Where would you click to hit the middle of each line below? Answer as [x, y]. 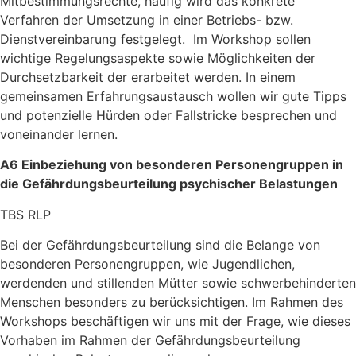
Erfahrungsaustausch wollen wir [184, 97]
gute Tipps [314, 97]
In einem [271, 77]
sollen [293, 39]
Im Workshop [232, 39]
